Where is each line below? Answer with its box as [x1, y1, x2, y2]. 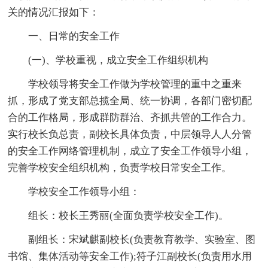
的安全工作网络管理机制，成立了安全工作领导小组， [8, 145, 252, 157]
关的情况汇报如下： [8, 7, 100, 19]
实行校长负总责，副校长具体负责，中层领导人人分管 [8, 129, 252, 141]
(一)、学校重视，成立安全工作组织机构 [28, 54, 209, 66]
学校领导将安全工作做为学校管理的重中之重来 [28, 78, 242, 90]
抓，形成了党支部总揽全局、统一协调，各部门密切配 [8, 95, 252, 107]
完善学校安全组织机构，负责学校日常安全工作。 [8, 162, 232, 174]
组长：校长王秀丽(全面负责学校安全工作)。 [28, 210, 229, 222]
